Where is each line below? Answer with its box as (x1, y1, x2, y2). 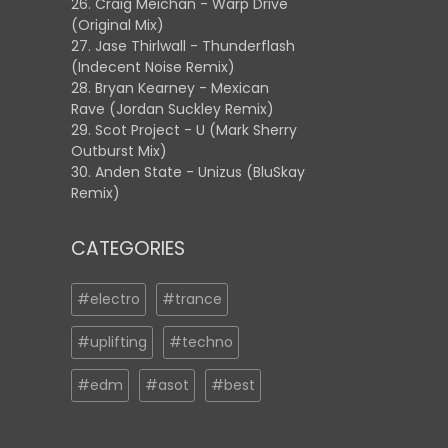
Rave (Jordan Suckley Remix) (71, 99, 274, 119)
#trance (162, 289, 222, 309)
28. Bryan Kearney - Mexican (71, 78, 269, 98)
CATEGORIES (71, 235, 185, 262)
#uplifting (77, 332, 147, 352)
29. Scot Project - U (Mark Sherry (71, 120, 297, 140)
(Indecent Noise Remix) (71, 57, 235, 77)
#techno (169, 332, 233, 352)
